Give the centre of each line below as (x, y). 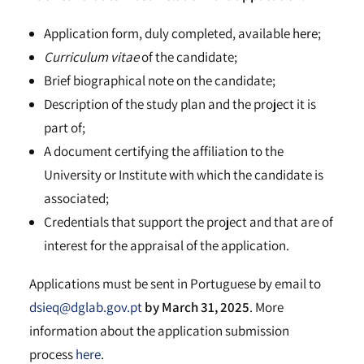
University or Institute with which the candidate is (184, 175)
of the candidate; (188, 57)
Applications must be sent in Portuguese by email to (175, 284)
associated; (76, 198)
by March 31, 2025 (197, 307)
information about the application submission (159, 331)
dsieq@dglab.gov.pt (86, 307)
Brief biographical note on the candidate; (160, 80)
